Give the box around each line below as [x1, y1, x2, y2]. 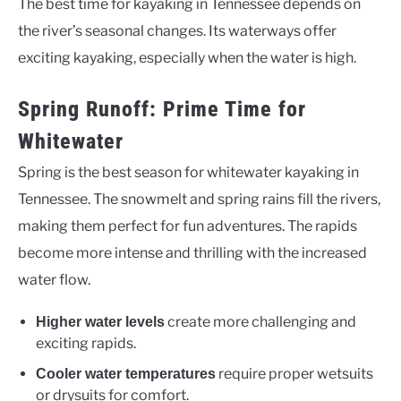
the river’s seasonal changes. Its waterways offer [18, 21, 337, 39]
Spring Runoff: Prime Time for [18, 96, 306, 122]
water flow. [18, 270, 90, 288]
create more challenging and [165, 312, 356, 330]
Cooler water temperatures [36, 365, 216, 381]
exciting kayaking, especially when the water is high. [18, 48, 356, 66]
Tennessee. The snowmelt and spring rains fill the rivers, [18, 190, 380, 208]
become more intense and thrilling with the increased [18, 243, 367, 261]
